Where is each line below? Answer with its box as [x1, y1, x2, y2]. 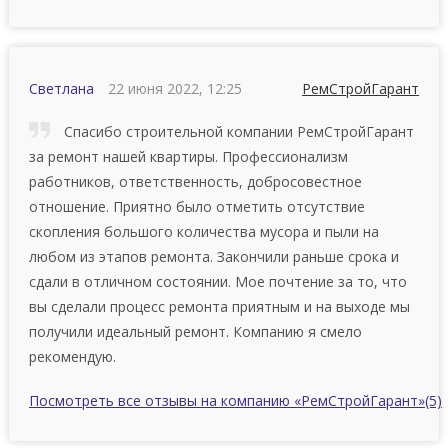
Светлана [28, 78, 94, 98]
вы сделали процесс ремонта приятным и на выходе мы [28, 296, 410, 316]
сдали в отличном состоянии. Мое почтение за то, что [28, 271, 407, 291]
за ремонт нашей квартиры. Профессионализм [28, 146, 348, 166]
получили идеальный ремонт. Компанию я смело [28, 321, 362, 341]
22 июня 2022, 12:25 [107, 78, 242, 98]
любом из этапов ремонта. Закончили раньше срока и [28, 246, 399, 266]
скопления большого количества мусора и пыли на [28, 221, 379, 241]
